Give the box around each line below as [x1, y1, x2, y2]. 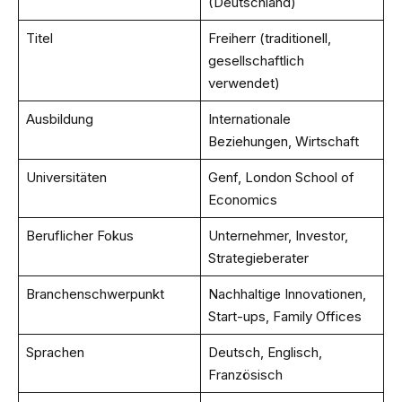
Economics [207, 190, 277, 208]
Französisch [207, 365, 283, 383]
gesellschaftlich [207, 51, 304, 69]
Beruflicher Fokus [25, 226, 134, 244]
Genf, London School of [207, 168, 354, 186]
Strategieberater [207, 249, 309, 267]
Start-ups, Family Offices [207, 307, 362, 325]
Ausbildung [25, 109, 93, 127]
